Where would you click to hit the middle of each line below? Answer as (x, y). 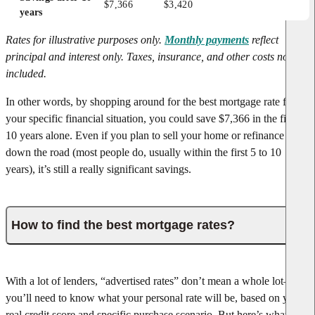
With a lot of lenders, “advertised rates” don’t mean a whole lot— (150, 281)
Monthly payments (207, 39)
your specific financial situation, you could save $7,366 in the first (151, 118)
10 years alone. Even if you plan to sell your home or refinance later (156, 135)
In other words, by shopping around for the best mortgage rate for (150, 101)
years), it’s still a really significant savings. (98, 169)
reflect (265, 39)
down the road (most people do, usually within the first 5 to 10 (143, 152)
